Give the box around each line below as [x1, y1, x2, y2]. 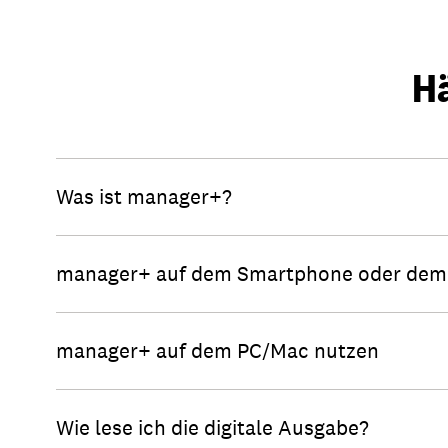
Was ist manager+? [56, 183, 232, 210]
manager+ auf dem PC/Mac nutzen [56, 337, 379, 364]
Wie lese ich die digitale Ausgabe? [56, 414, 369, 441]
